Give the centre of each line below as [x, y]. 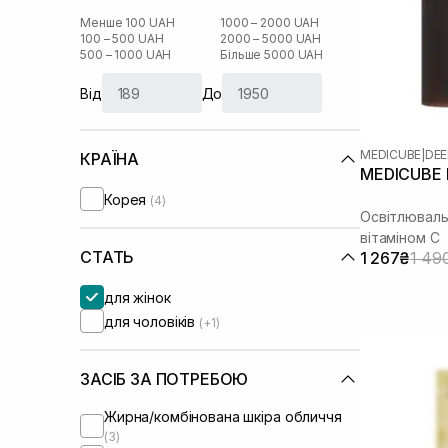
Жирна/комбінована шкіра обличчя [223, 416]
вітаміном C [400, 237]
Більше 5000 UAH [272, 54]
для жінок [137, 297]
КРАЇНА [110, 159]
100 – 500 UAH [122, 38]
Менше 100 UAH [127, 22]
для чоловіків [152, 321]
